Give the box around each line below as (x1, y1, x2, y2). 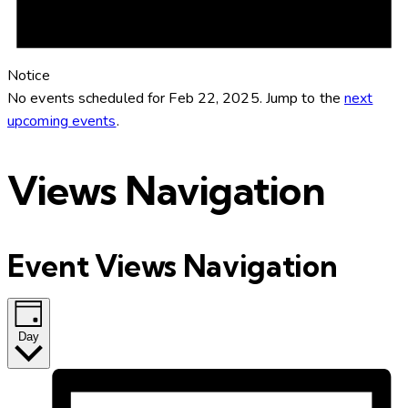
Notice (7, 66, 50, 87)
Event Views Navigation (7, 247, 338, 284)
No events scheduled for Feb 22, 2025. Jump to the (7, 88, 345, 109)
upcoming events (7, 111, 117, 132)
